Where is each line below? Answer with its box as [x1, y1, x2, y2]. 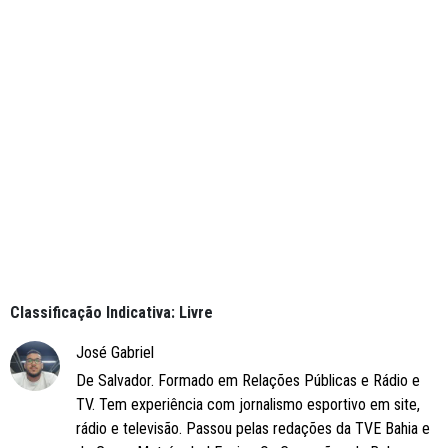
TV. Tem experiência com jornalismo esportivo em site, [76, 395, 420, 415]
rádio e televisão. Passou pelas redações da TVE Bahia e [76, 419, 430, 439]
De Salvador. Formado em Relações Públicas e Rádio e [76, 371, 420, 391]
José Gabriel [76, 343, 154, 363]
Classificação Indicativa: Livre [10, 303, 213, 323]
